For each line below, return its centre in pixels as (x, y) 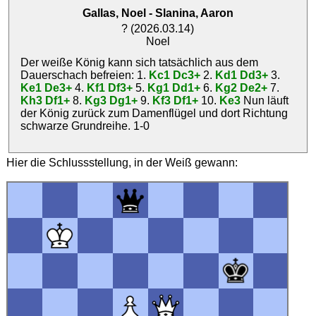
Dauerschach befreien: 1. (85, 75)
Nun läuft (265, 101)
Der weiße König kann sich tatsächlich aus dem (140, 63)
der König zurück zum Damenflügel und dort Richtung (154, 114)
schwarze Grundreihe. (77, 126)
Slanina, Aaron (194, 13)
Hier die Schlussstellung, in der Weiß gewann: (122, 163)
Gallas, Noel (114, 13)
